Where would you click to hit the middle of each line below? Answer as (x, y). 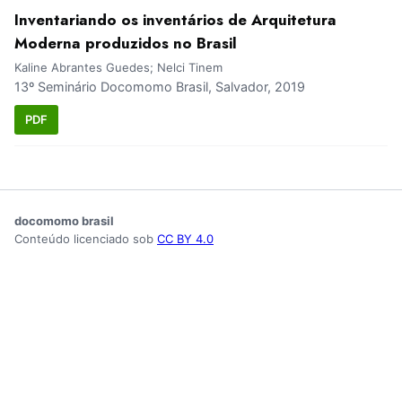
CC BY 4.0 (185, 238)
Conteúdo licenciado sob (86, 238)
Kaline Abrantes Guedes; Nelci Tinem (118, 68)
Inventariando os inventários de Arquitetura (175, 20)
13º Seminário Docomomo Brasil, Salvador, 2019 (160, 87)
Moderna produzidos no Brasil (126, 44)
